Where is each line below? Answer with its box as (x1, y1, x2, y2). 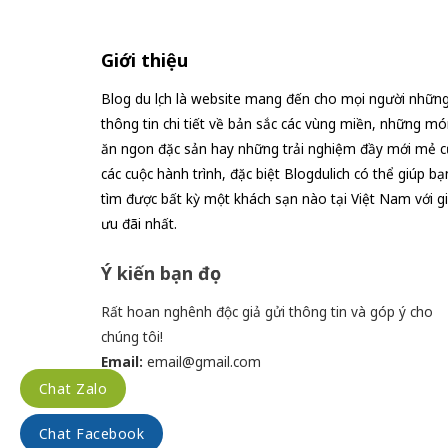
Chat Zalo (39, 379, 108, 398)
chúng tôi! (100, 326, 163, 346)
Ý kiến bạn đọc (100, 260, 219, 285)
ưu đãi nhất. (100, 213, 177, 233)
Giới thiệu (100, 47, 188, 72)
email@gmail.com (146, 351, 261, 371)
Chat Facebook (39, 424, 145, 443)
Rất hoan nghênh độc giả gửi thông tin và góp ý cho (100, 301, 433, 321)
